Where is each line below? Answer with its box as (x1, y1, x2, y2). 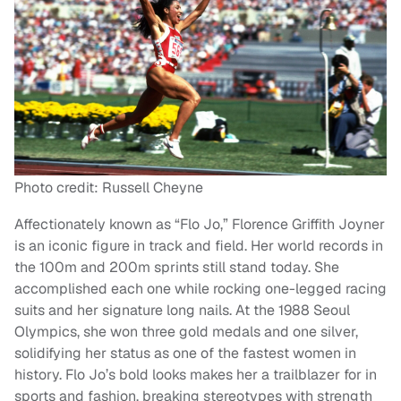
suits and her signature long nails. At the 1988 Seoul (14, 300, 350, 320)
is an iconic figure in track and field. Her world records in (14, 235, 383, 255)
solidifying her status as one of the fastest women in (14, 343, 356, 363)
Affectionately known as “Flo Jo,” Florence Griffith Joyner (14, 214, 385, 234)
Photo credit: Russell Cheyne (14, 177, 203, 197)
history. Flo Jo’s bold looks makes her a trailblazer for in (14, 364, 377, 384)
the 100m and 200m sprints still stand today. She (14, 257, 339, 277)
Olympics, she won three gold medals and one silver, (14, 321, 358, 341)
